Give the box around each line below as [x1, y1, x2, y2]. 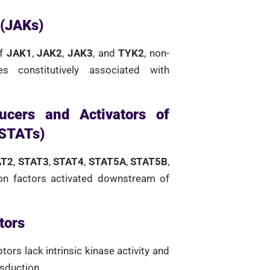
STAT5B [130, 155, 168, 168]
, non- [144, 47, 170, 59]
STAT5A [88, 155, 126, 168]
